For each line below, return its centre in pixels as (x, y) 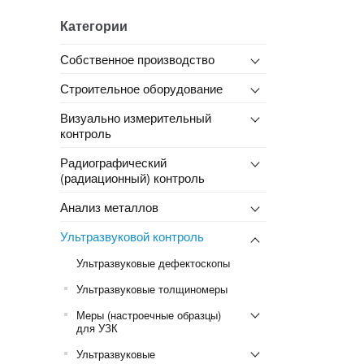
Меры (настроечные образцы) (148, 314)
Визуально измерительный (135, 117)
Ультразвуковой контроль (132, 236)
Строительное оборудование (141, 88)
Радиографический (113, 162)
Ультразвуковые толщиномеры (152, 288)
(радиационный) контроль (132, 177)
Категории (93, 25)
